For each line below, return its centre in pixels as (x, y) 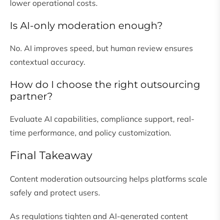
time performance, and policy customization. (91, 133)
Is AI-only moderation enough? (86, 26)
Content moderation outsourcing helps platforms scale (109, 179)
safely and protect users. (55, 193)
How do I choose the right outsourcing (105, 85)
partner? (31, 96)
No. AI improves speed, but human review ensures (101, 48)
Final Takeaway (51, 156)
